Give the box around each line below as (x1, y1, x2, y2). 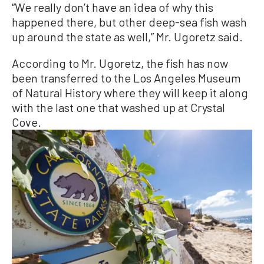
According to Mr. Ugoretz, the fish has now (12, 55, 228, 70)
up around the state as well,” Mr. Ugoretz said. (12, 29, 243, 44)
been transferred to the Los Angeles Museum (12, 70, 241, 85)
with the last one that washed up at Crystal (12, 100, 225, 114)
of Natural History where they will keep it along (12, 85, 248, 100)
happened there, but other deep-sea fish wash (12, 14, 247, 29)
